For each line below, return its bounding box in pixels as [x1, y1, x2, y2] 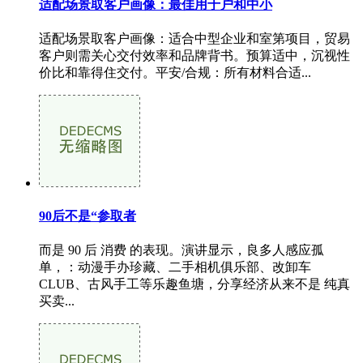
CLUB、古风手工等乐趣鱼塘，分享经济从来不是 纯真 [39, 276, 350, 291]
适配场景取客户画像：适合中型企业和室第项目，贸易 [39, 32, 350, 46]
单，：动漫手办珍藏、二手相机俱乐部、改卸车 [39, 259, 311, 274]
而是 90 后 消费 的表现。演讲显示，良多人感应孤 [39, 242, 324, 257]
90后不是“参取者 [39, 208, 136, 223]
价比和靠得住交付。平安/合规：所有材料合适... [39, 66, 311, 80]
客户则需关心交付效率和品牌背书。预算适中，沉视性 [39, 49, 350, 63]
